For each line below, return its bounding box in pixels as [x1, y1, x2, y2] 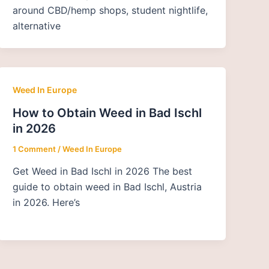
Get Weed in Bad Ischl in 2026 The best [13, 165, 193, 178]
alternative [13, 19, 61, 32]
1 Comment [13, 144, 56, 154]
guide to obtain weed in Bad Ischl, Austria [13, 181, 202, 193]
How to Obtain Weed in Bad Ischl [13, 105, 202, 120]
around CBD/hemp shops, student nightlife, [13, 4, 208, 16]
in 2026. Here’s [13, 196, 80, 209]
